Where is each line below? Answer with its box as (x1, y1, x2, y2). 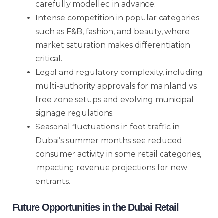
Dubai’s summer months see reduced (36, 135, 182, 145)
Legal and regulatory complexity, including (36, 67, 203, 77)
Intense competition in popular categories (36, 13, 199, 22)
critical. (36, 54, 62, 63)
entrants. (36, 176, 70, 186)
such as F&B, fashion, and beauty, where (36, 26, 190, 36)
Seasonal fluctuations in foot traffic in (36, 122, 180, 131)
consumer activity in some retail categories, (36, 149, 201, 159)
